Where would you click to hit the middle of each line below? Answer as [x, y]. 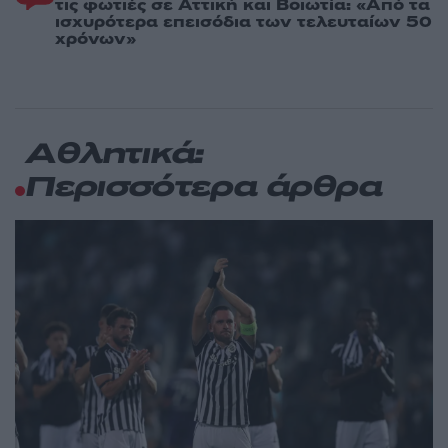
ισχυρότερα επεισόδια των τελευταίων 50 [243, 22]
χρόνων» [95, 39]
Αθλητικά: [114, 156]
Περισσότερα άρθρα [203, 189]
